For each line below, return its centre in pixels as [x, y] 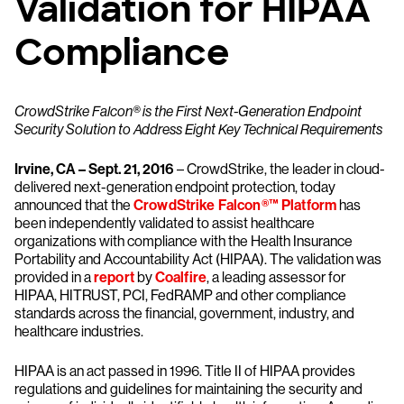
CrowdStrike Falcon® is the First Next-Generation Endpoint [188, 111]
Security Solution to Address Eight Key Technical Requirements [198, 129]
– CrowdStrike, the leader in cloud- [280, 169]
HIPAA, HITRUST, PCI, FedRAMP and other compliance [180, 295]
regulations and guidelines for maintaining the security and [188, 389]
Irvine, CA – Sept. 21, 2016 [94, 169]
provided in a [54, 277]
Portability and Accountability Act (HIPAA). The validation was [198, 259]
